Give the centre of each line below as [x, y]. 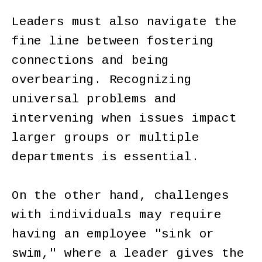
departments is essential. [109, 157]
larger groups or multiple [106, 138]
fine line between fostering [113, 42]
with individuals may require [117, 215]
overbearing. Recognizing [102, 80]
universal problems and [94, 99]
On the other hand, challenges [120, 196]
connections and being [91, 61]
